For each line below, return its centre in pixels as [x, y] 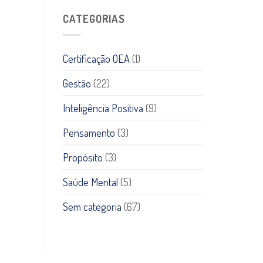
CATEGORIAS [94, 18]
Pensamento [89, 133]
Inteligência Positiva [103, 108]
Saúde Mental [90, 182]
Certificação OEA [96, 59]
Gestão [77, 83]
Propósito [83, 157]
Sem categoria [92, 207]
